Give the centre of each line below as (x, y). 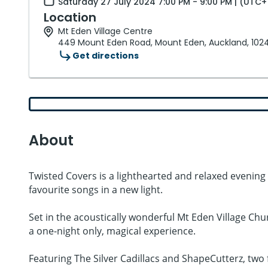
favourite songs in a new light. (96, 190)
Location (70, 17)
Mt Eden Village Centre (105, 31)
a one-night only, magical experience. (112, 231)
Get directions (106, 55)
